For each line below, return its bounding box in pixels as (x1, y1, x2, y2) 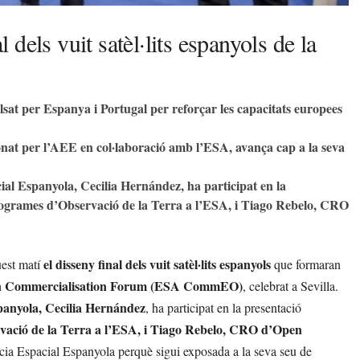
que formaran (271, 255, 341, 272)
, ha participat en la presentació (145, 298, 301, 316)
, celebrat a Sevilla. (243, 276, 338, 294)
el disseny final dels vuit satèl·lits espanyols (43, 254, 271, 273)
